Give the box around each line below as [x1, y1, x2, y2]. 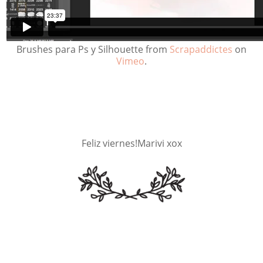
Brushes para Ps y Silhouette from [16, 42, 170, 56]
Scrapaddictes [170, 42, 232, 56]
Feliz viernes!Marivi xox [81, 136, 182, 150]
